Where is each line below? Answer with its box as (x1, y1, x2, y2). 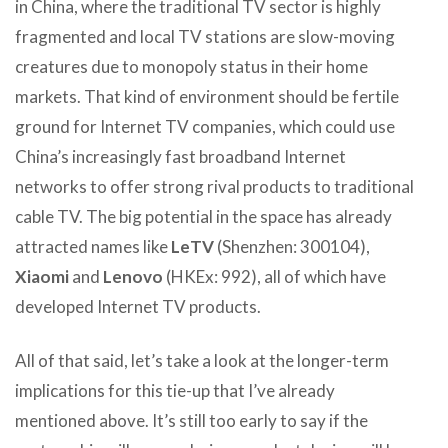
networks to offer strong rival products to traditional (15, 175, 414, 197)
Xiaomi (15, 265, 69, 287)
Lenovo (103, 265, 163, 287)
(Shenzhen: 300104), (214, 235, 370, 257)
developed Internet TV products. (15, 295, 261, 317)
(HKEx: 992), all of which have (163, 265, 386, 287)
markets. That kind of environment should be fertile (15, 85, 399, 107)
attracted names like (15, 235, 171, 257)
